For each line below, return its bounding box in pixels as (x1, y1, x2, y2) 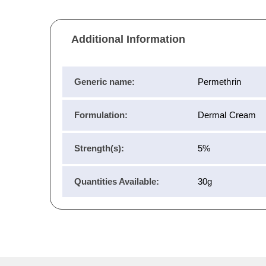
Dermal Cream (198, 110, 256, 121)
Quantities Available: (74, 176, 159, 187)
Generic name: (74, 77, 135, 87)
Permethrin (198, 77, 241, 87)
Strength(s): (74, 143, 124, 154)
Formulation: (74, 110, 128, 121)
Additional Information (71, 33, 185, 46)
